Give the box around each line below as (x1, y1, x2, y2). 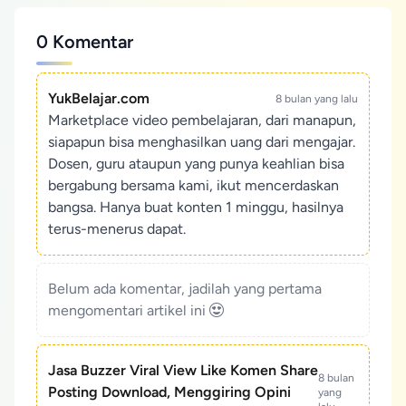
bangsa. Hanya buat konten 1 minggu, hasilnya (48, 198, 343, 216)
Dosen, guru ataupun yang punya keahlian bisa (48, 155, 344, 172)
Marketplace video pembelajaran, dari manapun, (48, 111, 356, 129)
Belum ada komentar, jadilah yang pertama (48, 280, 322, 297)
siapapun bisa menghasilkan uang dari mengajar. (48, 133, 355, 150)
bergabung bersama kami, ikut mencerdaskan (48, 177, 339, 194)
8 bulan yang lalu (275, 92, 358, 105)
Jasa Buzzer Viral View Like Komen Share (48, 362, 318, 379)
